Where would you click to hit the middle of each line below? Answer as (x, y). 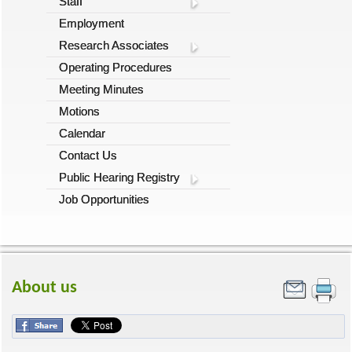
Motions (79, 111)
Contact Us (88, 155)
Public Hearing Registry (119, 177)
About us (44, 288)
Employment (92, 23)
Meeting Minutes (101, 89)
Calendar (82, 133)
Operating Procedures (115, 67)
